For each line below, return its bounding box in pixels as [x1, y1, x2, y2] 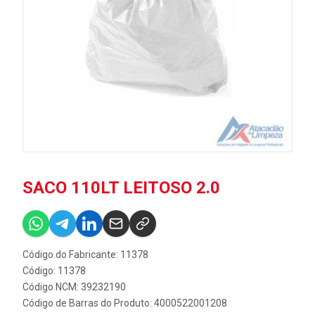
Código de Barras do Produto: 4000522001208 [22, 297, 227, 309]
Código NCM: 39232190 [22, 281, 126, 292]
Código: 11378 [22, 265, 86, 276]
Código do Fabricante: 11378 [22, 249, 148, 260]
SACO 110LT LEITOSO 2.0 [22, 178, 220, 198]
